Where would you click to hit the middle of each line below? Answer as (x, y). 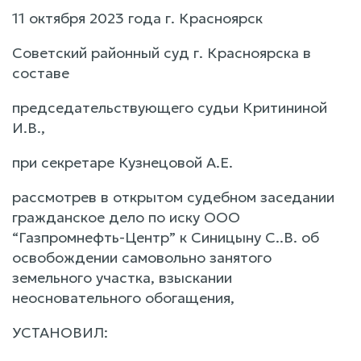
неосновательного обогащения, (123, 297)
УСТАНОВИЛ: (60, 332)
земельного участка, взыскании (122, 277)
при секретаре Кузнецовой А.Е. (122, 162)
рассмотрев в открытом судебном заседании (173, 197)
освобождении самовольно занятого (142, 257)
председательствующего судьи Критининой (170, 107)
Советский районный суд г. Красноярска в (162, 52)
